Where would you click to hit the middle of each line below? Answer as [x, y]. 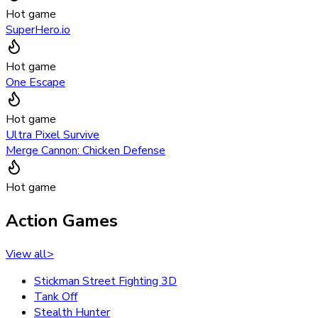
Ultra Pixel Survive [53, 135]
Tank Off [56, 297]
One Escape [35, 83]
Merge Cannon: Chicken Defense [86, 151]
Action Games [62, 221]
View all [26, 254]
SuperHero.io [38, 30]
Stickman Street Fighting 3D [105, 281]
